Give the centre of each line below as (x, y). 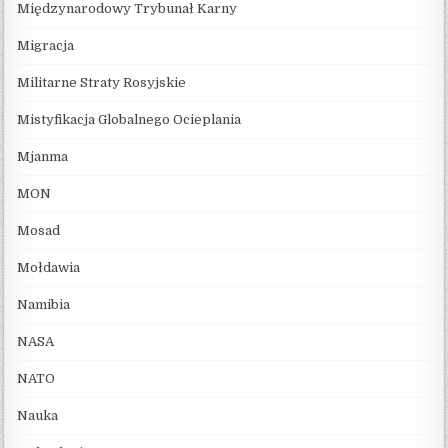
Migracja (46, 45)
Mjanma (43, 156)
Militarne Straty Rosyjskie (102, 82)
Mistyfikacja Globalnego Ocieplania (129, 119)
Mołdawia (49, 267)
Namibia (44, 304)
